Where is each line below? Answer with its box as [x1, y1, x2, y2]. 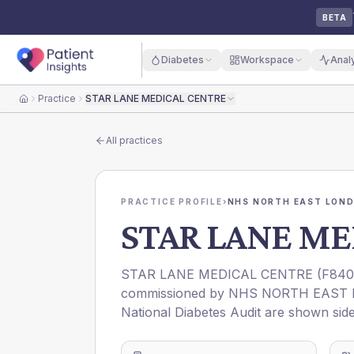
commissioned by [121, 285, 228, 301]
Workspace [239, 53, 294, 66]
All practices [106, 134, 163, 146]
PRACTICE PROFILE [121, 197, 223, 206]
